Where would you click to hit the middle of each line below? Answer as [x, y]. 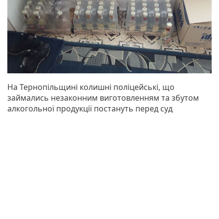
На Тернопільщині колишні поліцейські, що [91, 87]
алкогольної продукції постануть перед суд [90, 108]
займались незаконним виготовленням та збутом [103, 98]
